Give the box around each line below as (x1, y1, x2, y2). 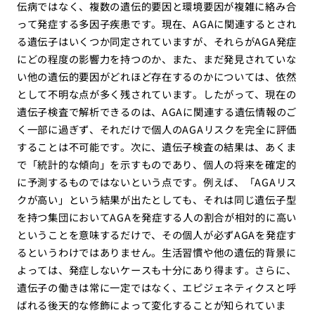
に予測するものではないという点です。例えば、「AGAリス (16, 174, 297, 190)
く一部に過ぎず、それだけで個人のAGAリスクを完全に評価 (16, 122, 297, 137)
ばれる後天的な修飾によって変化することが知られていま (16, 297, 286, 313)
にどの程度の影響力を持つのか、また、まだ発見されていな (16, 51, 297, 67)
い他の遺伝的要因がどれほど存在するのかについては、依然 (16, 69, 297, 84)
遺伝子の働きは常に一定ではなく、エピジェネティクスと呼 (16, 280, 297, 295)
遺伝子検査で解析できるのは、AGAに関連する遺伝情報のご (16, 104, 297, 120)
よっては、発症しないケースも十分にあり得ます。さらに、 (16, 262, 297, 278)
